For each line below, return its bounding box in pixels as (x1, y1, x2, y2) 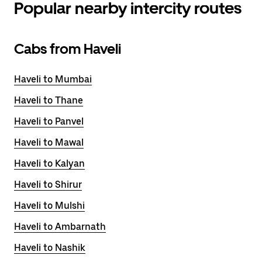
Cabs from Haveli (14, 40, 121, 57)
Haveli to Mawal (14, 137, 84, 148)
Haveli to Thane (14, 95, 83, 106)
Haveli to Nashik (14, 242, 85, 253)
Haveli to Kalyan (14, 158, 85, 169)
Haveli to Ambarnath (14, 221, 106, 232)
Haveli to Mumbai (14, 74, 92, 85)
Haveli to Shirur (14, 179, 82, 190)
